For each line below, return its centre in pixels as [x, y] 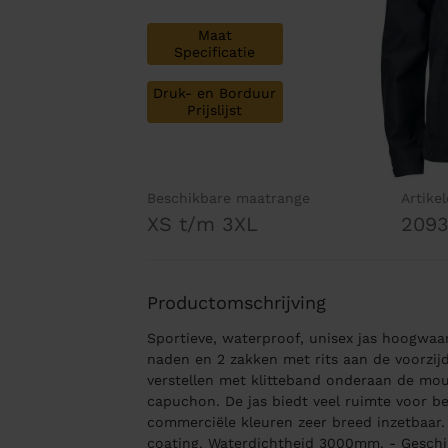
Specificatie [215, 52]
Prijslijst [215, 110]
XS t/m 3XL [202, 224]
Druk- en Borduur [215, 93]
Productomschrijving [236, 303]
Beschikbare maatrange [228, 198]
